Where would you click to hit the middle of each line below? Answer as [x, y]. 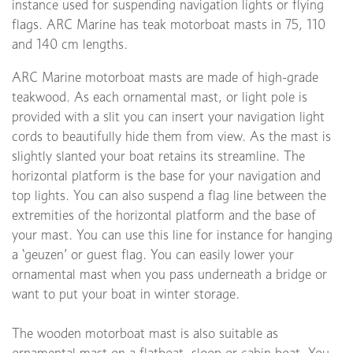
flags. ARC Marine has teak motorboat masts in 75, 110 [169, 25]
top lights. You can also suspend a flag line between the [169, 196]
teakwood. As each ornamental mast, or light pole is [160, 97]
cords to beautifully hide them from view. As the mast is [171, 137]
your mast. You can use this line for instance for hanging [172, 235]
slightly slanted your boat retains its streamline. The [158, 156]
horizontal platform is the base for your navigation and [166, 176]
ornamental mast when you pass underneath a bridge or [169, 275]
